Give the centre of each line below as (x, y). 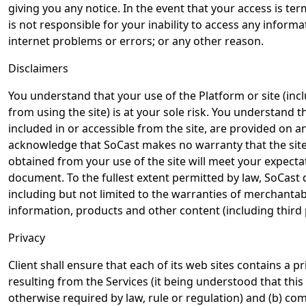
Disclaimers (38, 68)
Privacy (27, 238)
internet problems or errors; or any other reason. (136, 41)
